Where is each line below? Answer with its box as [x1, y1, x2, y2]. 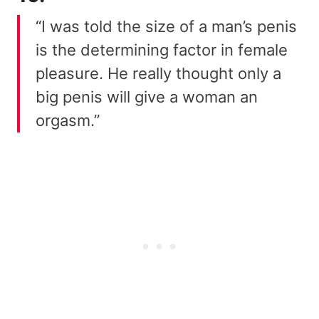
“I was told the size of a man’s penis [36, 17, 297, 36]
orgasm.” [36, 111, 100, 130]
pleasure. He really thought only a [36, 64, 281, 83]
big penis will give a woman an [36, 88, 258, 107]
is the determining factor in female [36, 41, 288, 60]
